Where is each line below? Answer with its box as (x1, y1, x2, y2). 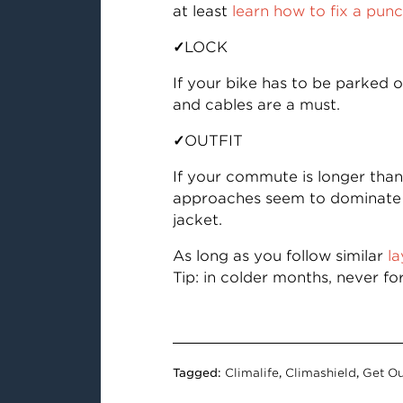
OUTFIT (184, 132, 243, 149)
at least (172, 3, 232, 20)
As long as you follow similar (172, 247, 388, 264)
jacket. (172, 211, 222, 228)
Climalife (224, 366, 279, 380)
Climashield (284, 366, 356, 380)
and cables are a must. (172, 96, 340, 113)
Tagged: (172, 366, 225, 380)
